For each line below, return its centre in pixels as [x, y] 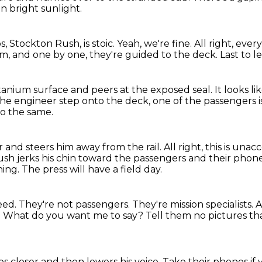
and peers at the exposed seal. [143, 90]
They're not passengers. [75, 204]
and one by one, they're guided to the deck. [116, 55]
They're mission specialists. [194, 204]
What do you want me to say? [74, 216]
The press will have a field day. [92, 169]
